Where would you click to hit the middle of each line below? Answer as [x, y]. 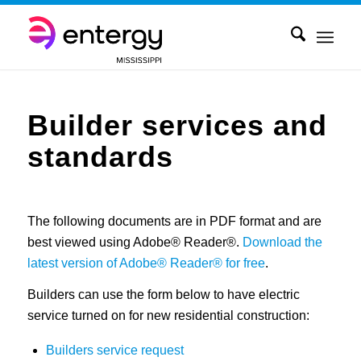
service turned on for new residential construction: [168, 316]
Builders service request [114, 350]
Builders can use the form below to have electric [163, 295]
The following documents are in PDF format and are [174, 221]
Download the [282, 242]
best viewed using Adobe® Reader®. [135, 242]
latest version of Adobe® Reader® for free [146, 263]
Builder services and [177, 125]
